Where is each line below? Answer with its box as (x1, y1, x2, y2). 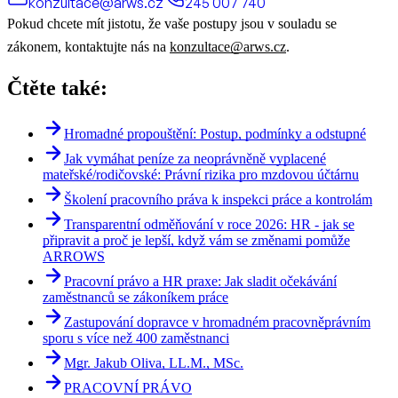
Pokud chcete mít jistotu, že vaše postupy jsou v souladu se (7, 15, 337, 31)
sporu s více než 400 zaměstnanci (43, 330, 229, 346)
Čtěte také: (7, 76, 107, 99)
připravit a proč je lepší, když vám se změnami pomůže (43, 233, 350, 249)
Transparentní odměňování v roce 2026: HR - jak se (64, 217, 354, 233)
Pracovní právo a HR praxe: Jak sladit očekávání (64, 274, 337, 290)
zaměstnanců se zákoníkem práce (43, 290, 228, 306)
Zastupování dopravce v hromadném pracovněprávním (64, 314, 370, 330)
